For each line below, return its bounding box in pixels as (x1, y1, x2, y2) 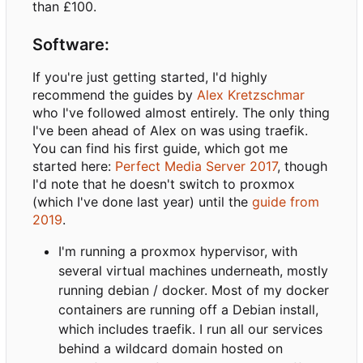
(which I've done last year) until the (32, 194, 252, 211)
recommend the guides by (32, 87, 197, 104)
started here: (32, 158, 115, 175)
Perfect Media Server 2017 (115, 158, 277, 175)
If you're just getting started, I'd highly (32, 69, 267, 86)
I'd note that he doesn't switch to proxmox (32, 176, 295, 193)
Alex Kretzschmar (197, 87, 305, 104)
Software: (32, 35, 109, 55)
